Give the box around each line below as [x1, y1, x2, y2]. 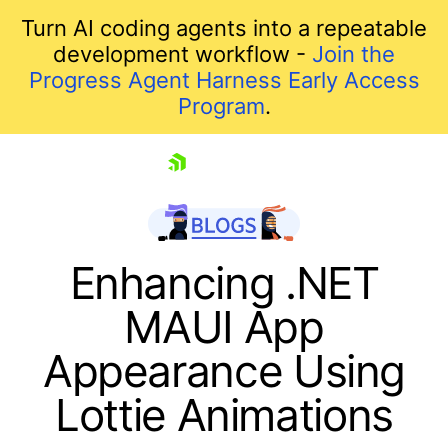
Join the [312, 41, 395, 67]
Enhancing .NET [69, 255, 379, 310]
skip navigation [20, 175, 162, 199]
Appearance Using [42, 343, 406, 398]
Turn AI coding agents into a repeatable [21, 15, 427, 41]
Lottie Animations [55, 387, 393, 442]
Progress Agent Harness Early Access [28, 67, 420, 93]
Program [177, 93, 265, 119]
